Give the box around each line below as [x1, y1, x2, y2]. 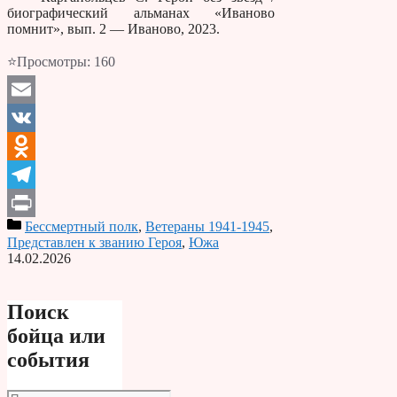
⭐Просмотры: [7, 53, 90, 69]
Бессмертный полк [25, 218, 138, 234]
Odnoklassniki [7, 166, 88, 182]
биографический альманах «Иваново [7, 4, 276, 20]
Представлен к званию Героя [7, 234, 182, 250]
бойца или [7, 323, 105, 347]
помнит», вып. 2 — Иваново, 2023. [7, 20, 220, 36]
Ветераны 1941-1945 [145, 218, 269, 234]
